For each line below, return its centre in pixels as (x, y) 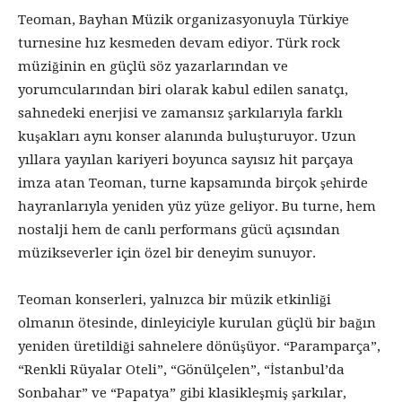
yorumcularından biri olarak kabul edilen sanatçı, (183, 89)
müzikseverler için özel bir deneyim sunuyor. (167, 253)
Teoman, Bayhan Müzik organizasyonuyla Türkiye (184, 19)
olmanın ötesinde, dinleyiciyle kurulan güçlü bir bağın (197, 323)
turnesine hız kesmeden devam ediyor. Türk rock (179, 43)
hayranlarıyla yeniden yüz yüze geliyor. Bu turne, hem (197, 206)
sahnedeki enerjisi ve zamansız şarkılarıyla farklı (180, 113)
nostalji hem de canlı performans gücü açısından (179, 229)
